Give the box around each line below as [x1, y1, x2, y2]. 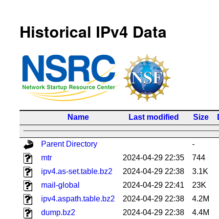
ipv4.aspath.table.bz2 [41, 194, 115, 203]
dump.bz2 [41, 208, 75, 217]
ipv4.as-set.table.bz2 [41, 167, 112, 175]
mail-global [41, 180, 80, 189]
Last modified [128, 112, 179, 121]
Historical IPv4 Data [20, 20, 167, 43]
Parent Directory [41, 139, 97, 148]
